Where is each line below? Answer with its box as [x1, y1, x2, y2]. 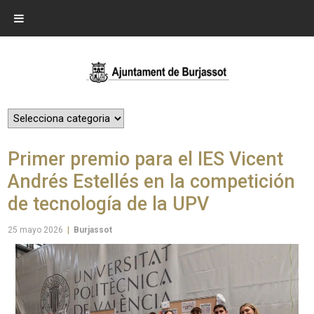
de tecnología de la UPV [8, 192, 210, 215]
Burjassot [74, 224, 113, 235]
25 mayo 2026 [8, 224, 64, 235]
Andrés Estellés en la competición [8, 170, 296, 193]
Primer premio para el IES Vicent [8, 147, 284, 170]
